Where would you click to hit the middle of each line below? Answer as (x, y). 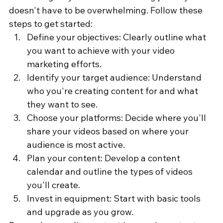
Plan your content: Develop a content (105, 158)
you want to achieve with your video (102, 51)
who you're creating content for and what (113, 91)
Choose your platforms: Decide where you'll (117, 118)
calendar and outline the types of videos (111, 172)
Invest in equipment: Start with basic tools (115, 199)
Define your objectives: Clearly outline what (117, 37)
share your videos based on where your (109, 131)
